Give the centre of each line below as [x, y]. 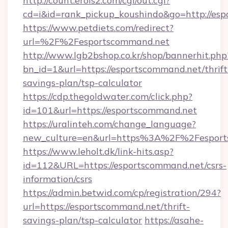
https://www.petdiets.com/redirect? [98, 28]
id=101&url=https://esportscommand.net [110, 110]
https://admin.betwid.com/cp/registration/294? [122, 193]
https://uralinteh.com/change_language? [109, 124]
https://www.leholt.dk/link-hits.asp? [98, 151]
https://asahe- [174, 220]
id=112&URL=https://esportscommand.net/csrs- [125, 165]
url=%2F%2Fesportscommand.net [96, 41]
